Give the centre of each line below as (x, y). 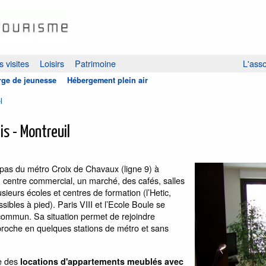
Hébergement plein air (107, 80)
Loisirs (52, 63)
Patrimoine (95, 63)
